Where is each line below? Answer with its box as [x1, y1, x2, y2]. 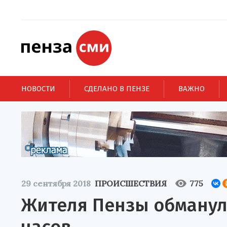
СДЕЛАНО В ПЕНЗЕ [84, 84, 149, 93]
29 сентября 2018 [21, 178, 91, 188]
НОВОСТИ [21, 84, 55, 93]
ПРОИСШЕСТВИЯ [95, 178, 167, 188]
